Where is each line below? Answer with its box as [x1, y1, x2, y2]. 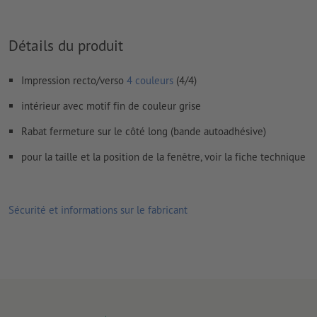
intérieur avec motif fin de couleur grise [21, 98, 201, 113]
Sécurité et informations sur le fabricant [8, 203, 188, 217]
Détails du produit [8, 35, 123, 55]
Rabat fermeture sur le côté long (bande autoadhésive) [21, 124, 266, 138]
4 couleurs [127, 73, 173, 87]
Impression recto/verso [21, 73, 127, 87]
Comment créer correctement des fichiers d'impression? [8, 6, 260, 20]
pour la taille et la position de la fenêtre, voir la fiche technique [21, 149, 306, 163]
